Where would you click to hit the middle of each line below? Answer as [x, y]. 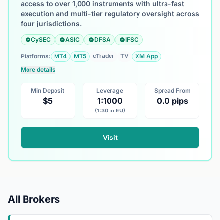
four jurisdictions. [51, 23]
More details [38, 69]
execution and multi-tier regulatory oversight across [110, 14]
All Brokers [34, 199]
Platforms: [36, 56]
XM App [146, 56]
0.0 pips [172, 101]
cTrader [104, 56]
